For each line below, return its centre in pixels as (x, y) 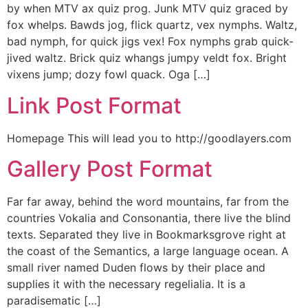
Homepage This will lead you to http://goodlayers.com (149, 138)
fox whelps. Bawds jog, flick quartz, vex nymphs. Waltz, (152, 25)
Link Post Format (94, 105)
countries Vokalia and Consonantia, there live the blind (149, 218)
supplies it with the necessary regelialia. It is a (126, 284)
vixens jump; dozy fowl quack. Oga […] (109, 75)
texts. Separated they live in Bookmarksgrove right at (146, 234)
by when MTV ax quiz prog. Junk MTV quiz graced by (147, 9)
